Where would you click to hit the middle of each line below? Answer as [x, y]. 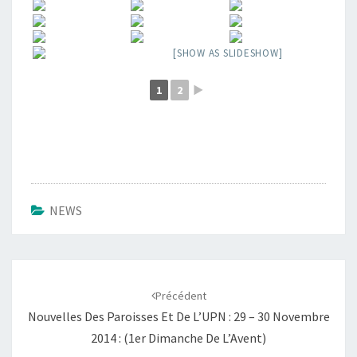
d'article [43, 290]
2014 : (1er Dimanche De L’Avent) [178, 338]
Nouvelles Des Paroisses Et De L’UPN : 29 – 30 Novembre [178, 316]
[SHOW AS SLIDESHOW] [228, 53]
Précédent [180, 296]
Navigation [53, 269]
